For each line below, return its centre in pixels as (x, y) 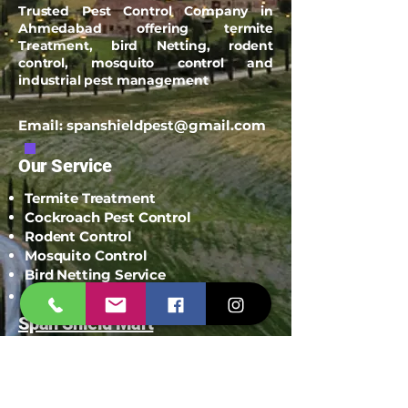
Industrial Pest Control (104, 296)
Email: (42, 125)
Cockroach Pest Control (108, 217)
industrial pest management (113, 80)
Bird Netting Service (95, 275)
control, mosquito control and (146, 63)
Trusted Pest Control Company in (146, 11)
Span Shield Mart (86, 323)
